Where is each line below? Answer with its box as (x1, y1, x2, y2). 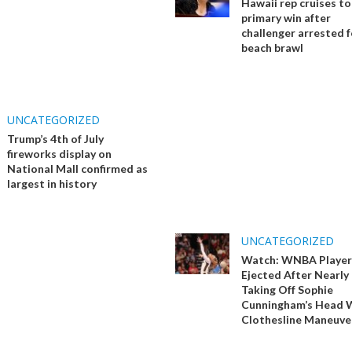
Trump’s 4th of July (7, 132, 104, 146)
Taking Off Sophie (240, 283, 333, 297)
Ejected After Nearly (240, 268, 349, 282)
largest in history (7, 177, 97, 191)
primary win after (240, 11, 331, 25)
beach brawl (240, 41, 303, 55)
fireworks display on (7, 147, 112, 161)
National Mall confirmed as (7, 162, 148, 176)
